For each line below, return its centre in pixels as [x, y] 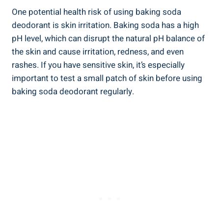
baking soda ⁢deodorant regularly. [73, 91]
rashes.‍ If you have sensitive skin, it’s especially [98, 65]
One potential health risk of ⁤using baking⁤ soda [96, 12]
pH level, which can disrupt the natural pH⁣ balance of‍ [108, 38]
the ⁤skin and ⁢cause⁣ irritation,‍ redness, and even [98, 52]
